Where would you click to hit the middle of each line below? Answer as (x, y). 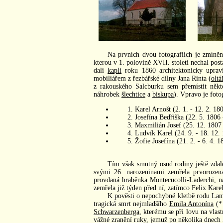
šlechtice (133, 94)
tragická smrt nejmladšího (131, 204)
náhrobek (108, 94)
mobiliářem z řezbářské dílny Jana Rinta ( (152, 78)
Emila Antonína (191, 204)
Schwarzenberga (116, 212)
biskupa (163, 94)
